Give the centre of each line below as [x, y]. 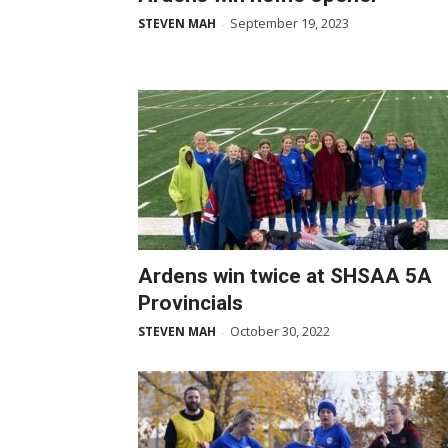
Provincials [190, 303]
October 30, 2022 [280, 331]
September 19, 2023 [289, 23]
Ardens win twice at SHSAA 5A [285, 276]
